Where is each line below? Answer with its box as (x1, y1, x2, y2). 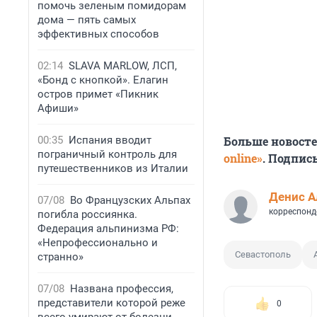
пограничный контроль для (38, 148, 177, 161)
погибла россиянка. (38, 208, 137, 221)
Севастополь (235, 249, 291, 260)
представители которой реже (38, 296, 185, 309)
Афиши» (38, 102, 79, 115)
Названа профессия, (70, 282, 173, 295)
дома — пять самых (38, 13, 136, 26)
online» (224, 151, 263, 166)
